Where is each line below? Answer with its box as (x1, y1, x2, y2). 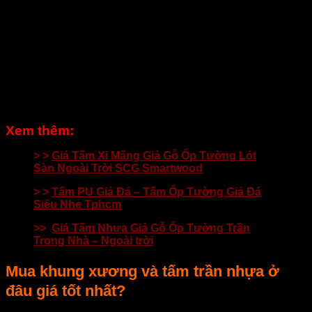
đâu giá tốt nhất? (6, 281, 125, 299)
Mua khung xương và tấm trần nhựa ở (6, 262, 279, 280)
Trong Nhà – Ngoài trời (33, 234, 153, 247)
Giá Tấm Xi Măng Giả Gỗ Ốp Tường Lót (52, 149, 256, 162)
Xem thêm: (6, 123, 74, 138)
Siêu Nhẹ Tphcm (33, 198, 121, 210)
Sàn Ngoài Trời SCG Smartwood (33, 162, 203, 174)
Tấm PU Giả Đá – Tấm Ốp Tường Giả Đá (52, 185, 261, 198)
